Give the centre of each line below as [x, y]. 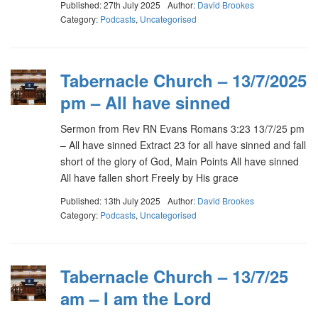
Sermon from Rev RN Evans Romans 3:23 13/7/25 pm [182, 128]
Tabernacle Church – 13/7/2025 [183, 80]
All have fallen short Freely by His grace [149, 177]
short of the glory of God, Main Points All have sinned [180, 161]
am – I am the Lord [136, 298]
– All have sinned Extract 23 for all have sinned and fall [183, 144]
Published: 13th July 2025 [110, 201]
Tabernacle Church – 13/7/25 [174, 276]
